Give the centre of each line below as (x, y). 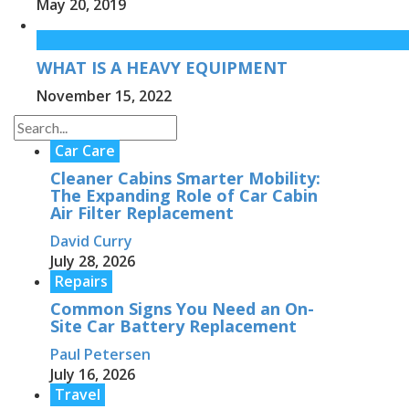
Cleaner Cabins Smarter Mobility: (185, 178)
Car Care (85, 151)
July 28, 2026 (93, 262)
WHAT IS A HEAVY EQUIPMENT (162, 68)
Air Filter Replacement (142, 213)
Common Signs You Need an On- (182, 309)
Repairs (81, 282)
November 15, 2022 (104, 96)
